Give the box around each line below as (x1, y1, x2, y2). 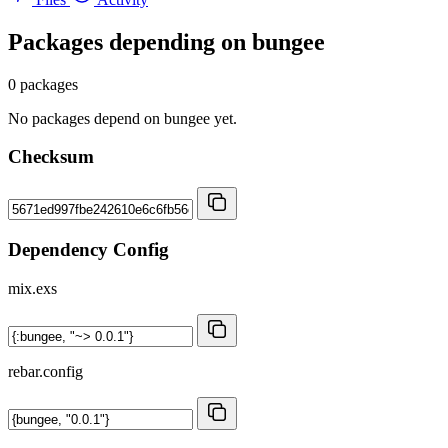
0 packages (8, 75, 78, 93)
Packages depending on (8, 28, 252, 55)
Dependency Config (8, 238, 169, 260)
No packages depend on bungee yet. (8, 109, 237, 127)
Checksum (8, 146, 94, 168)
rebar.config (8, 362, 83, 380)
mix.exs (8, 279, 57, 297)
